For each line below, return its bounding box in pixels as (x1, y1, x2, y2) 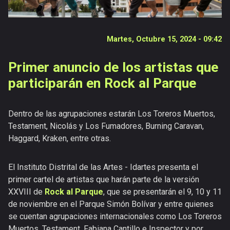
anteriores (3, 49, 44, 61)
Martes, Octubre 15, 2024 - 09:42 (107, 34, 222, 44)
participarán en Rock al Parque (8, 75, 196, 91)
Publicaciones (3, 23, 60, 34)
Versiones (3, 39, 44, 50)
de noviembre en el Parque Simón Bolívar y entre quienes (8, 199, 214, 209)
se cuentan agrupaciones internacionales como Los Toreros (8, 211, 222, 221)
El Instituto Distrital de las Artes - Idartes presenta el (8, 162, 198, 172)
